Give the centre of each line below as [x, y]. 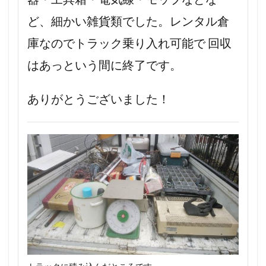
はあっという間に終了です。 [104, 65]
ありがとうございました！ [99, 99]
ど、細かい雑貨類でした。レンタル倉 [128, 21]
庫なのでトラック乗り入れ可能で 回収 [129, 43]
